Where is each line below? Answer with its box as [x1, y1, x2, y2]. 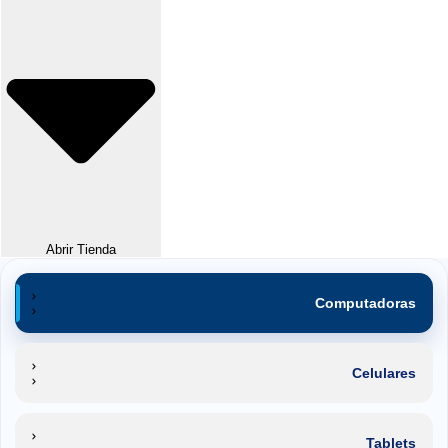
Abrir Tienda [46, 241, 116, 257]
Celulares [352, 364, 416, 381]
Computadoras [315, 294, 416, 311]
